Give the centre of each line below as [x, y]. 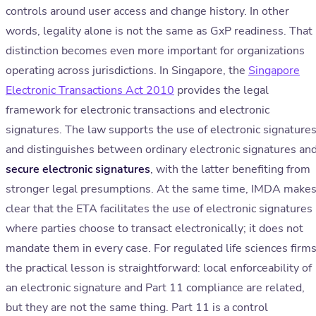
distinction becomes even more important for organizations [155, 51]
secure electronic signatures [78, 170]
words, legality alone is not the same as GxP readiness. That [159, 31]
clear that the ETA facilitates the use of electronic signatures [159, 209]
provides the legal [221, 91]
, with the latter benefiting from [230, 170]
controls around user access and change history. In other [147, 12]
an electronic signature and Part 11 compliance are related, [155, 288]
